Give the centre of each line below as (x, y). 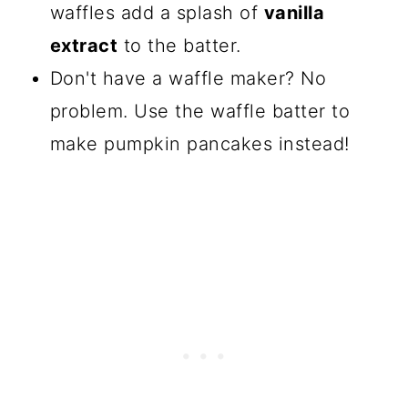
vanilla (294, 13)
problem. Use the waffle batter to (200, 112)
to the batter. (179, 46)
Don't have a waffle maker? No (188, 79)
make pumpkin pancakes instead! (199, 144)
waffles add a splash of (157, 13)
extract (84, 46)
